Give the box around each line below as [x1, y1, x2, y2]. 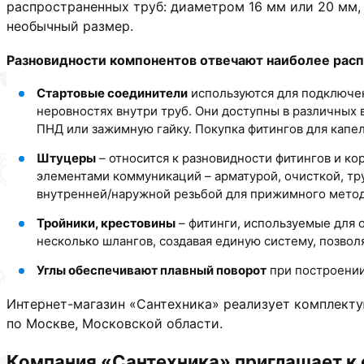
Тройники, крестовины [37, 215, 175, 232]
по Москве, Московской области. [6, 315, 223, 332]
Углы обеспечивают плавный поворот [37, 262, 266, 279]
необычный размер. [6, 18, 133, 35]
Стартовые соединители [37, 85, 188, 102]
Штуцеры [37, 150, 96, 167]
